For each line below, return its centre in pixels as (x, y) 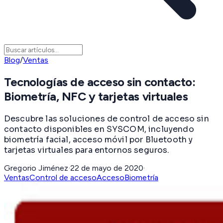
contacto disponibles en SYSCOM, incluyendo (99, 129)
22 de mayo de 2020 (107, 168)
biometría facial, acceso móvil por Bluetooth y (99, 139)
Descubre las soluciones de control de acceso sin (107, 118)
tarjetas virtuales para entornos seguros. (87, 150)
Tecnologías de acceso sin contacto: (100, 82)
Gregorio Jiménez (36, 168)
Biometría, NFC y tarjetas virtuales (96, 97)
